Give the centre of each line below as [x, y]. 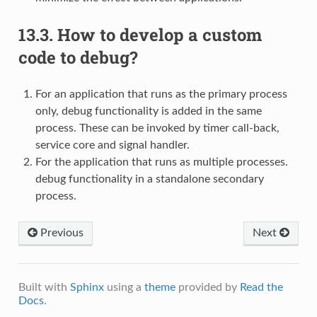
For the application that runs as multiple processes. [161, 162]
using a [124, 288]
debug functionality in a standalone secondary [149, 179]
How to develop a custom [159, 35]
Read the [261, 288]
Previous [60, 233]
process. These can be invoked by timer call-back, [157, 128]
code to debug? [78, 58]
